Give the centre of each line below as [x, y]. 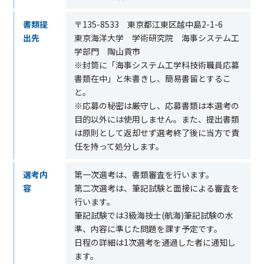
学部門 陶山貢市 [107, 51]
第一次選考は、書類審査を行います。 [144, 174]
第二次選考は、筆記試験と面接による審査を [156, 188]
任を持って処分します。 [119, 146]
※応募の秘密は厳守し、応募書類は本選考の [156, 105]
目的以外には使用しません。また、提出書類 [156, 119]
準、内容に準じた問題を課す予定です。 [148, 229]
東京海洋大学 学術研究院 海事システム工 [156, 38]
